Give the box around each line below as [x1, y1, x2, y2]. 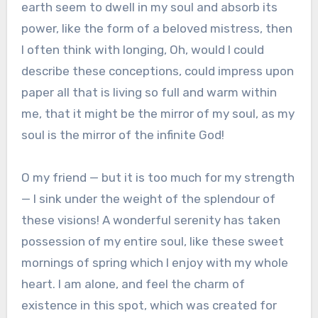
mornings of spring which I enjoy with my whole [21, 255, 288, 270]
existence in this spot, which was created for [21, 297, 277, 312]
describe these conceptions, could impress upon [21, 63, 294, 78]
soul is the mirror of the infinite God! [21, 127, 224, 142]
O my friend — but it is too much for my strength [21, 170, 295, 185]
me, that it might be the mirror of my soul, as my [21, 106, 295, 121]
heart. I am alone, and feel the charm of [21, 276, 245, 291]
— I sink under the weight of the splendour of [21, 191, 275, 206]
